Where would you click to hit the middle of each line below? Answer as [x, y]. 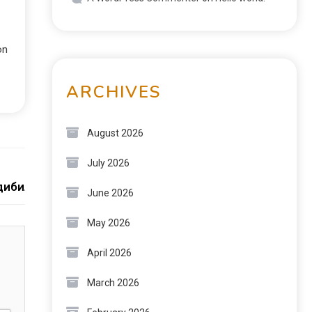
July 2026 [108, 163]
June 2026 [110, 193]
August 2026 [115, 133]
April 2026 [109, 253]
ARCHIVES [114, 92]
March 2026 [113, 283]
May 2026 [109, 223]
